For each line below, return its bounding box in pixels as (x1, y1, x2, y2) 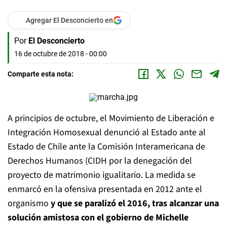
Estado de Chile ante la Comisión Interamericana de (8, 140, 205, 153)
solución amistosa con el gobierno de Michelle (8, 211, 188, 224)
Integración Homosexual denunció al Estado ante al (8, 126, 206, 139)
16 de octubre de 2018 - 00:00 (14, 50, 107, 58)
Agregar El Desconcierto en (26, 16, 113, 24)
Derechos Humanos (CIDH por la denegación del (8, 155, 192, 167)
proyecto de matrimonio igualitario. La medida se (8, 169, 196, 181)
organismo (8, 197, 51, 210)
